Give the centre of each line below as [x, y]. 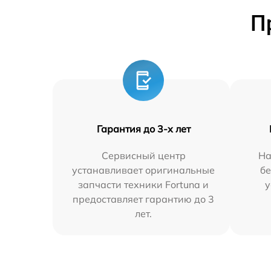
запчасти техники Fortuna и [144, 184]
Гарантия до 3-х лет [143, 129]
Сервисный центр [143, 155]
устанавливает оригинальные [144, 170]
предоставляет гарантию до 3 [144, 199]
